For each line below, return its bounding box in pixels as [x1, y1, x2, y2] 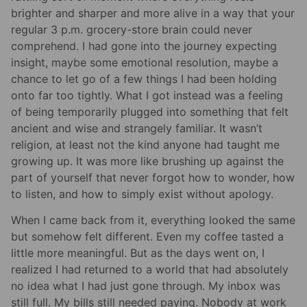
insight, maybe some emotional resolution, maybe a [11, 56, 278, 70]
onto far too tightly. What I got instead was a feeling [11, 88, 283, 103]
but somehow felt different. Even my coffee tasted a [11, 230, 284, 244]
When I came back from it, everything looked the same [11, 213, 295, 228]
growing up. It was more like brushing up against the [11, 154, 284, 169]
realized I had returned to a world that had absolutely [11, 262, 288, 277]
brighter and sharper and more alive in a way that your [11, 6, 295, 21]
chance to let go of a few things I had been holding [11, 72, 277, 86]
